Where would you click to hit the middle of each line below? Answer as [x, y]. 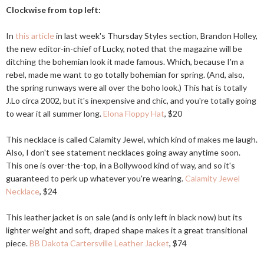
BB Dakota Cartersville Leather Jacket [99, 243]
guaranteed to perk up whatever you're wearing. [95, 178]
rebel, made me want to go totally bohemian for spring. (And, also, [125, 75]
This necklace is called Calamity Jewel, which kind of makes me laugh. [132, 139]
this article [35, 36]
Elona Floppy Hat [134, 113]
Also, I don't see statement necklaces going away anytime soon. [123, 152]
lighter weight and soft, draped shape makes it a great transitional [127, 230]
